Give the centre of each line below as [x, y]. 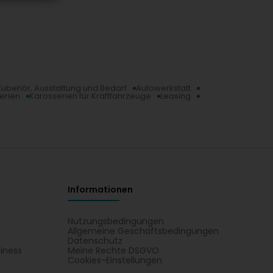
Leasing [175, 96]
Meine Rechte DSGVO [113, 250]
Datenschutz [95, 241]
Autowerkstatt [163, 88]
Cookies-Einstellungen [115, 260]
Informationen [100, 190]
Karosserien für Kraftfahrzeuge [90, 96]
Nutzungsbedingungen [115, 221]
